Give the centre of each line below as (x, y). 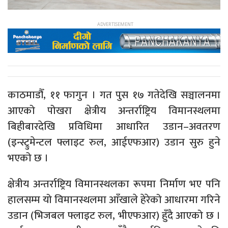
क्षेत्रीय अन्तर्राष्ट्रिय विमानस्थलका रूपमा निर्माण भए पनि (114, 184)
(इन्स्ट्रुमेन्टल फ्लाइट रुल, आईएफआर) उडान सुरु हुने (114, 142)
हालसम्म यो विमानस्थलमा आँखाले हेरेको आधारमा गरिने (114, 199)
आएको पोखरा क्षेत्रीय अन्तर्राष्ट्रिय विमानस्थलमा (114, 110)
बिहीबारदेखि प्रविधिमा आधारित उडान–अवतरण (114, 126)
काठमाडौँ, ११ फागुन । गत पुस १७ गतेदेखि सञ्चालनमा (114, 95)
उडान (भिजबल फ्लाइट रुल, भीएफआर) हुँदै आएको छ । (114, 215)
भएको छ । (28, 158)
